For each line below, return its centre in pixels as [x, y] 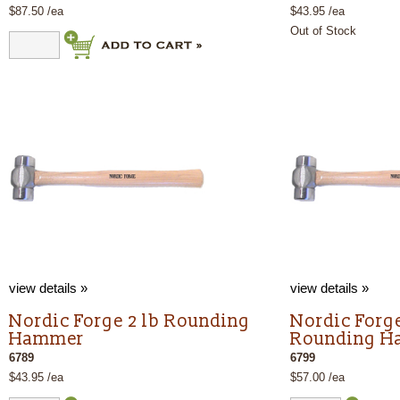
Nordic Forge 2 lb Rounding [129, 321]
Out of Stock [323, 31]
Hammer [46, 339]
